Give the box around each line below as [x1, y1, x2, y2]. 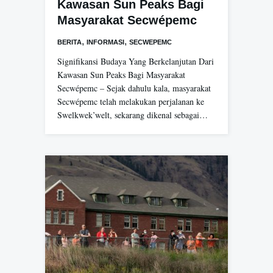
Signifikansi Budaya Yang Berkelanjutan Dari [57, 55, 214, 68]
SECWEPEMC [129, 38, 172, 46]
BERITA [57, 38, 82, 46]
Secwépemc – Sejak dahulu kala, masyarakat [57, 82, 211, 94]
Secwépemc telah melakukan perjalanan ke [57, 96, 204, 108]
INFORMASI [87, 38, 124, 46]
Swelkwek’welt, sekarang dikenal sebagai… [57, 109, 208, 121]
